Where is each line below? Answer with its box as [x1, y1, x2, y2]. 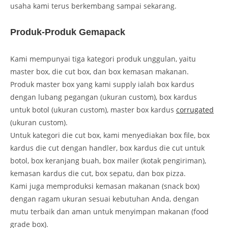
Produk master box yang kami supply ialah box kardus [10, 79, 194, 89]
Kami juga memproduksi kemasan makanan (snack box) [10, 181, 199, 191]
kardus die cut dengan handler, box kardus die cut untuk [10, 142, 205, 153]
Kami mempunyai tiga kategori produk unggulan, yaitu [10, 53, 196, 64]
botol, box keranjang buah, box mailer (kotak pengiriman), [10, 155, 206, 165]
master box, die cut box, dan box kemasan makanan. [10, 66, 189, 76]
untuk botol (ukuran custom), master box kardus [10, 104, 176, 115]
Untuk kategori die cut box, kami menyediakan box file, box [10, 130, 210, 140]
